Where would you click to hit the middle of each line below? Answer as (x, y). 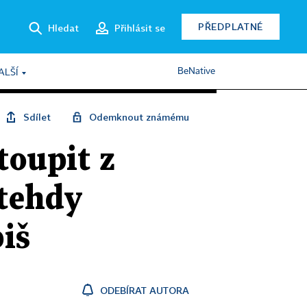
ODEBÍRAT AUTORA (145, 290)
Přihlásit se (140, 27)
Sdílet (37, 117)
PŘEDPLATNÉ (231, 26)
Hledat (63, 27)
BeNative (196, 71)
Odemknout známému (139, 117)
